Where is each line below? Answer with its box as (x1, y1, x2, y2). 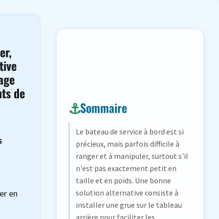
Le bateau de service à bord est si (76, 127, 184, 137)
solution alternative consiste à (76, 188, 178, 198)
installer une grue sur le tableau (76, 200, 182, 210)
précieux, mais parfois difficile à (76, 139, 179, 149)
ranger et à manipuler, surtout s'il (76, 151, 188, 161)
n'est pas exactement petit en (76, 163, 176, 174)
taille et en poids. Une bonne (76, 175, 171, 186)
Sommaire (80, 99, 127, 117)
